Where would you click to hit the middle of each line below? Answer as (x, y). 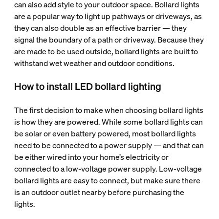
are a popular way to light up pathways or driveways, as (108, 16)
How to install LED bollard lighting (88, 86)
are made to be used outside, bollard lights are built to (106, 51)
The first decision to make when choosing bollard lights (109, 110)
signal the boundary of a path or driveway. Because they (109, 40)
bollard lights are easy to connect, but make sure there (107, 180)
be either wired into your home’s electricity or (91, 157)
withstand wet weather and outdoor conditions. (94, 63)
